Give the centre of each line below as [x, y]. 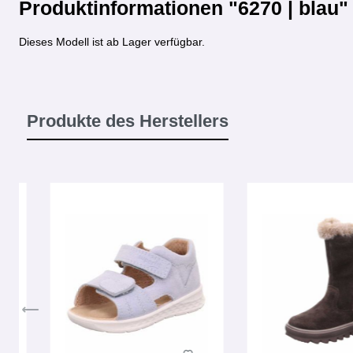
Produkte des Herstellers [128, 121]
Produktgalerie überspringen [121, 171]
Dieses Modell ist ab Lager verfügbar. [112, 42]
